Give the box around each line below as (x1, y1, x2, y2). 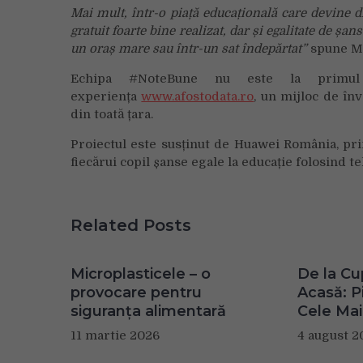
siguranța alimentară (70, 301, 226, 320)
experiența (70, 89, 142, 104)
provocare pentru (70, 283, 202, 301)
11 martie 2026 (70, 327, 160, 343)
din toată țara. (70, 107, 153, 122)
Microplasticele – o (70, 264, 211, 283)
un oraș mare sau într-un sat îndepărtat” (70, 41, 307, 56)
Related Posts (70, 215, 191, 235)
